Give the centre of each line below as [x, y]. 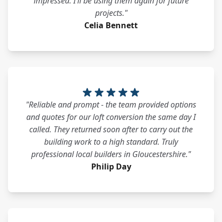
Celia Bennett [111, 25]
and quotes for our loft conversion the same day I [111, 117]
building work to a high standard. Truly [111, 142]
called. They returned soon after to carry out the [111, 129]
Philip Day [111, 166]
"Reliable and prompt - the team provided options [111, 105]
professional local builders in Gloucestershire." [111, 154]
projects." [111, 13]
